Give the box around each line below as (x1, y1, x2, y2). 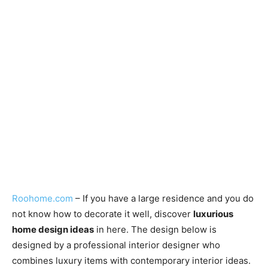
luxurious (193, 208, 233, 220)
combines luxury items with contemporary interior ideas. (12, 254, 251, 266)
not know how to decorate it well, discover (12, 208, 193, 220)
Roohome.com (12, 192, 73, 204)
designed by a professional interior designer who (12, 239, 220, 251)
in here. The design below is (94, 223, 217, 235)
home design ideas (12, 223, 94, 235)
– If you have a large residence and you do (73, 192, 254, 204)
